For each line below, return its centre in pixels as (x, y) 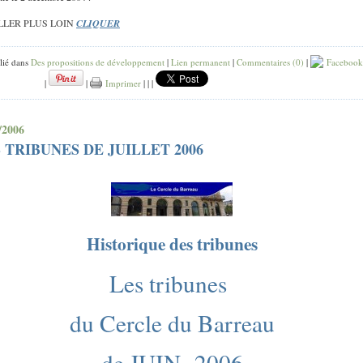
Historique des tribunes (172, 243)
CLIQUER (98, 23)
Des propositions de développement (98, 62)
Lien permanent (201, 62)
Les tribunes (168, 283)
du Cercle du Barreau (172, 322)
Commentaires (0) (270, 62)
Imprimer (122, 83)
